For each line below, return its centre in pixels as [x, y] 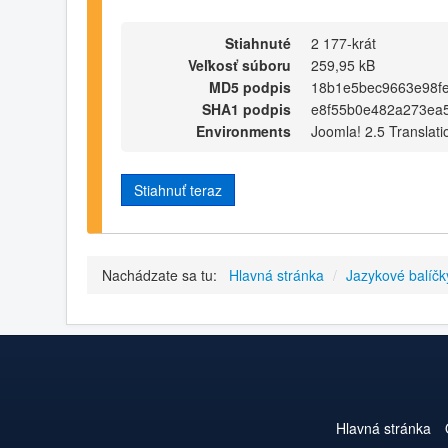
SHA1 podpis [246, 108]
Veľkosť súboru [239, 64]
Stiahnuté [258, 42]
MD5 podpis [250, 86]
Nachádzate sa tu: [163, 275]
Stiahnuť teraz [178, 189]
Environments [243, 130]
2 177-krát [343, 42]
